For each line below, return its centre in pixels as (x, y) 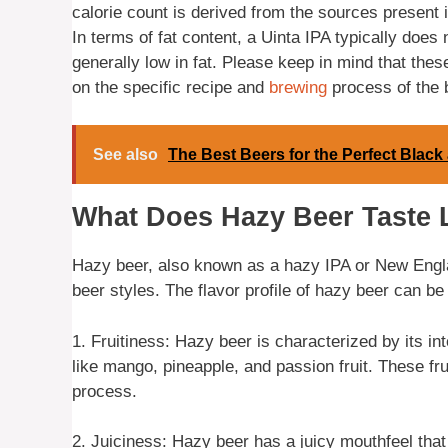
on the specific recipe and (170, 87)
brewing (298, 87)
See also (125, 155)
